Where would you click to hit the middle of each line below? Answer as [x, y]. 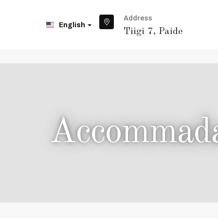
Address [138, 18]
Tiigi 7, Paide [153, 32]
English [73, 25]
